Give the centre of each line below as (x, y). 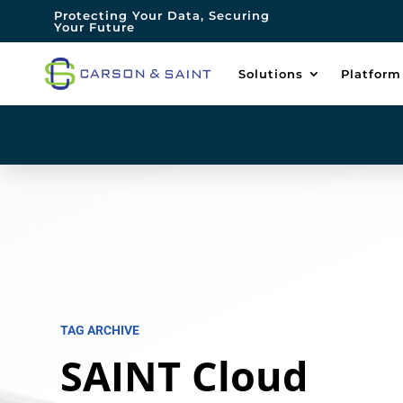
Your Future (95, 27)
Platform (371, 74)
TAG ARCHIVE (100, 331)
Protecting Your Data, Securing (162, 15)
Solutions (271, 74)
